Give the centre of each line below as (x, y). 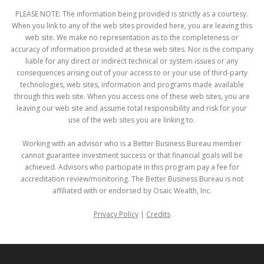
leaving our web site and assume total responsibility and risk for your (132, 108)
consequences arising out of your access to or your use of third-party (132, 73)
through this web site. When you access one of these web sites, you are (132, 96)
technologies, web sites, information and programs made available (132, 85)
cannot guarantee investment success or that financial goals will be (132, 155)
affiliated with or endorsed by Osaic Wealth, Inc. (132, 191)
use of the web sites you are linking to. (132, 120)
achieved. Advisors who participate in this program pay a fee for (132, 167)
